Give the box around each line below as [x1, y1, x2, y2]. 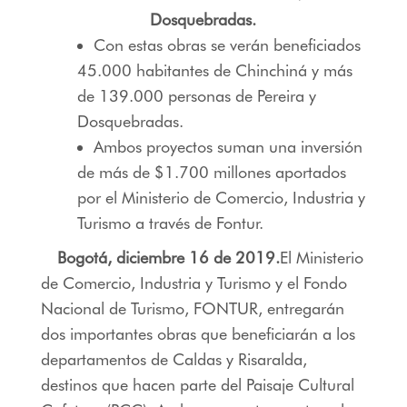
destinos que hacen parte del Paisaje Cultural [40, 375, 354, 395]
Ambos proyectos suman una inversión [93, 137, 362, 157]
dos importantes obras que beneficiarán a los [40, 324, 355, 344]
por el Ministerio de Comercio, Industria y [76, 188, 365, 208]
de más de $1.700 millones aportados [76, 163, 346, 183]
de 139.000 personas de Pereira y [76, 86, 316, 106]
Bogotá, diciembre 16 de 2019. [56, 248, 280, 268]
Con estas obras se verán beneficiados [93, 35, 361, 55]
